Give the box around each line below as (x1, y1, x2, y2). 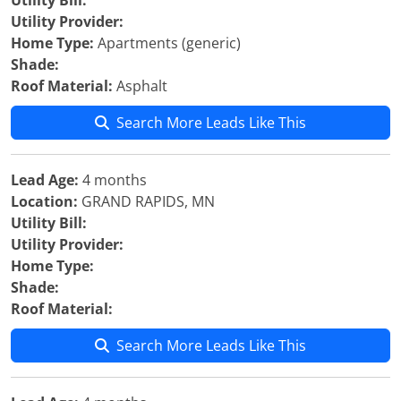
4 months (79, 170, 147, 190)
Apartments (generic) (94, 33, 241, 53)
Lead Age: (11, 170, 79, 190)
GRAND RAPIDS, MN (78, 192, 215, 211)
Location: (11, 192, 78, 211)
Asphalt (113, 76, 167, 96)
